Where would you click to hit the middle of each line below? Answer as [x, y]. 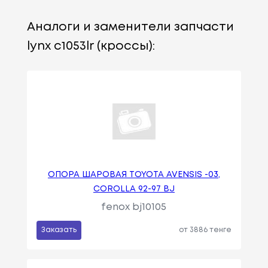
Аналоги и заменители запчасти [130, 27]
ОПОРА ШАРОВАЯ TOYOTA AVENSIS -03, [134, 174]
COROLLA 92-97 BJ [134, 189]
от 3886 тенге [205, 230]
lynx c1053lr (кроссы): [91, 46]
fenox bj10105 [134, 207]
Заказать [59, 230]
